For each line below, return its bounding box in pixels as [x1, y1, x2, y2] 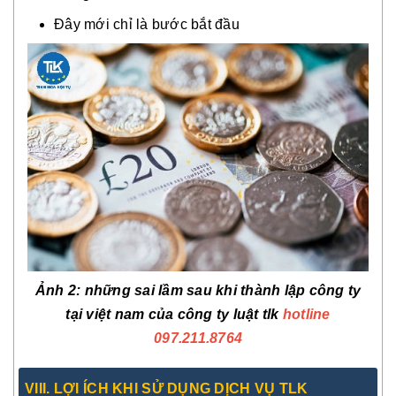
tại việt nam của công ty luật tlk [65, 306, 283, 322]
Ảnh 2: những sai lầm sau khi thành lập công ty [34, 282, 362, 298]
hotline [282, 306, 331, 322]
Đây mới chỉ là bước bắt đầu [54, 17, 240, 33]
